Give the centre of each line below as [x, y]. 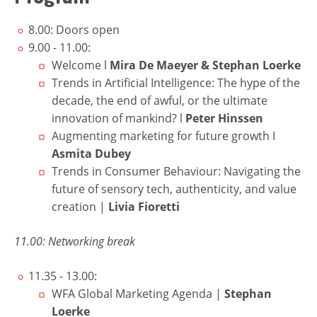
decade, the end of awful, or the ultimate [160, 100]
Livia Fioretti [144, 206]
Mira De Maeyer [154, 65]
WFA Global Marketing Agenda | [138, 293]
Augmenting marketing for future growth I [163, 136]
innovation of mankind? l [119, 118]
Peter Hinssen [224, 118]
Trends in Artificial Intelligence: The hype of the [176, 82]
